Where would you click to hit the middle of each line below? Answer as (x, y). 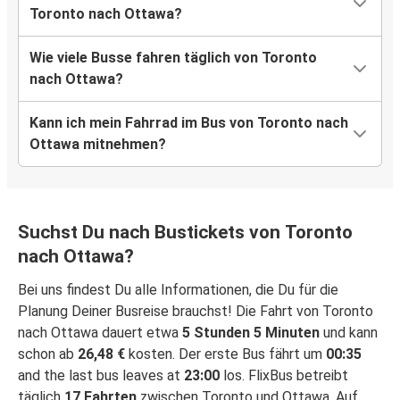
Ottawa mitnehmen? (98, 145)
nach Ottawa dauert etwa (100, 333)
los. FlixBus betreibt (284, 376)
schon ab (48, 354)
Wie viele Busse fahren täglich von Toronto (173, 58)
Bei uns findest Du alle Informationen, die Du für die (178, 290)
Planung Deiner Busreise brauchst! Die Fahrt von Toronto (196, 312)
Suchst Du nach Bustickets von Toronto (185, 233)
